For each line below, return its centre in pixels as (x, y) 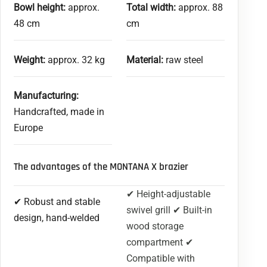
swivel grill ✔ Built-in (169, 210)
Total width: (151, 8)
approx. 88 (199, 8)
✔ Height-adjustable (168, 194)
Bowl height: (40, 8)
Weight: (30, 60)
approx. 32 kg (75, 60)
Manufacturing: (46, 96)
